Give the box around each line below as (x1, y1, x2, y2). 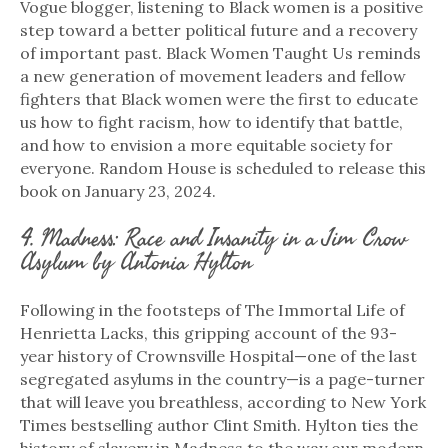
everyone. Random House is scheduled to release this (20, 157, 426, 178)
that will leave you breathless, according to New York (20, 391, 426, 412)
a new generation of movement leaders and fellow (20, 65, 406, 86)
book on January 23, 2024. (20, 180, 216, 201)
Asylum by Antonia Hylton (20, 245, 252, 279)
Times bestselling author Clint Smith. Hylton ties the (20, 414, 418, 435)
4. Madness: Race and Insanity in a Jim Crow (20, 221, 407, 255)
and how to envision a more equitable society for (20, 134, 393, 155)
